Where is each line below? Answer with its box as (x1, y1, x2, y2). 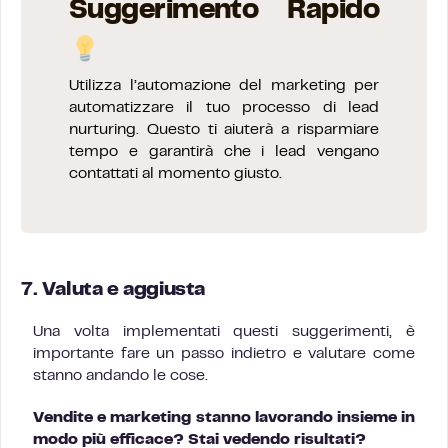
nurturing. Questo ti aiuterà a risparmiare (69, 123, 379, 137)
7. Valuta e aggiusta (21, 282, 205, 299)
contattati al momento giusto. (69, 167, 282, 181)
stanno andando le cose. (33, 369, 208, 383)
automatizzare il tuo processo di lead (69, 101, 379, 115)
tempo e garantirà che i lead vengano (69, 145, 379, 159)
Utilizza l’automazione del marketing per (69, 79, 379, 93)
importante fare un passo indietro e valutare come (33, 347, 415, 361)
